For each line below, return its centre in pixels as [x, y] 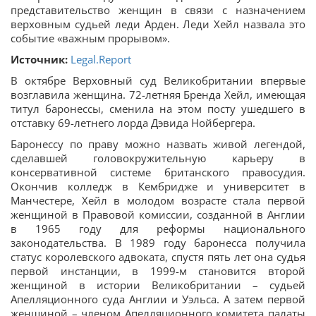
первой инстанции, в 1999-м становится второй [158, 271]
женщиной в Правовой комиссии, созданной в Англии [158, 214]
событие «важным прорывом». [90, 38]
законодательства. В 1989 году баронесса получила [158, 243]
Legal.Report [101, 59]
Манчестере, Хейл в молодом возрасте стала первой [158, 200]
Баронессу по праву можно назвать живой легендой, [158, 144]
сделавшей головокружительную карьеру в [158, 158]
